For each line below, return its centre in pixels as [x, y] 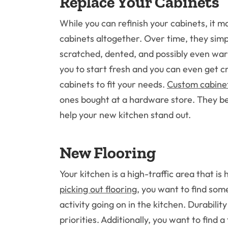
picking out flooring [98, 189]
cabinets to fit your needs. [113, 84]
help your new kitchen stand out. [125, 115]
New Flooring [108, 153]
